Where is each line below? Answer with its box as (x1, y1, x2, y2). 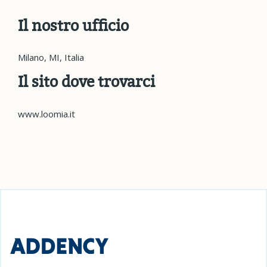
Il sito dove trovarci (18, 71, 155, 92)
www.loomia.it (18, 108, 75, 120)
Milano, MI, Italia (18, 51, 84, 63)
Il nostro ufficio (18, 15, 129, 36)
